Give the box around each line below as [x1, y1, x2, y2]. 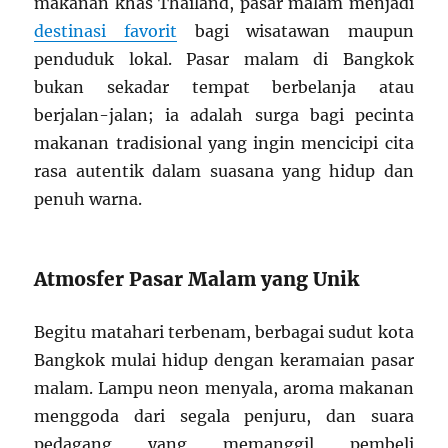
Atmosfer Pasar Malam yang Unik [34, 267, 360, 292]
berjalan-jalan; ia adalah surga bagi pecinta [34, 105, 414, 126]
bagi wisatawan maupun [176, 21, 414, 42]
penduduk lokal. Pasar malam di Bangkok [34, 49, 414, 70]
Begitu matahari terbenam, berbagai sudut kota [34, 322, 414, 343]
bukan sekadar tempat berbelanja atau [34, 77, 414, 98]
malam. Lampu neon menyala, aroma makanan [34, 378, 414, 399]
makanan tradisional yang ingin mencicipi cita [34, 133, 414, 154]
